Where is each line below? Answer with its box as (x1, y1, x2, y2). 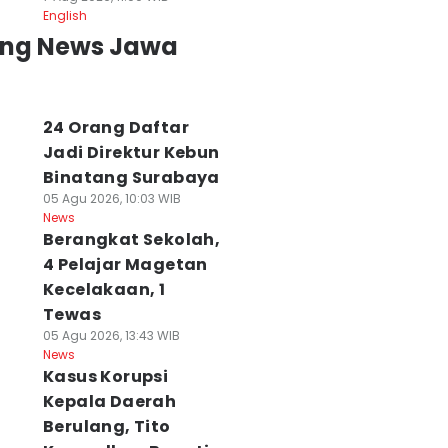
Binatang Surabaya (42, 166, 220, 189)
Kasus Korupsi (42, 365, 169, 388)
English (42, 7, 87, 24)
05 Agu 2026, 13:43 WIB (42, 327, 180, 344)
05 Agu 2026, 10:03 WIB (42, 190, 181, 207)
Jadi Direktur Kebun (42, 141, 220, 164)
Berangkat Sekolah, (42, 228, 221, 251)
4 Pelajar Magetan (42, 253, 208, 276)
